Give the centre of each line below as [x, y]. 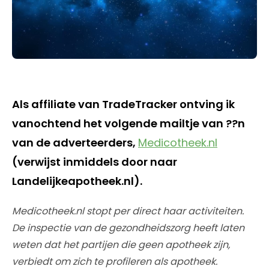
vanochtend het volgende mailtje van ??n [128, 123]
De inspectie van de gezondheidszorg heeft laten [128, 228]
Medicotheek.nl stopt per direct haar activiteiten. [128, 211]
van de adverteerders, [75, 142]
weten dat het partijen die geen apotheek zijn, [121, 244]
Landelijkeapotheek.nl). [77, 181]
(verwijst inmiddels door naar [95, 162]
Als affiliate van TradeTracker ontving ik [123, 104]
